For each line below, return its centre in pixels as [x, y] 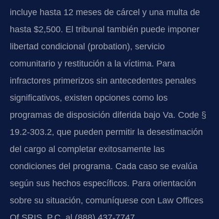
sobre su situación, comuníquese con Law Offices [107, 201]
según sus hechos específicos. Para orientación [103, 184]
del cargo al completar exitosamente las [87, 149]
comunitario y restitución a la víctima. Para [92, 64]
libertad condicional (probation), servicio [87, 47]
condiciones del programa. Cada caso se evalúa [104, 166]
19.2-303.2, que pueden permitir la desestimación [106, 132]
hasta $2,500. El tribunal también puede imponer [105, 30]
